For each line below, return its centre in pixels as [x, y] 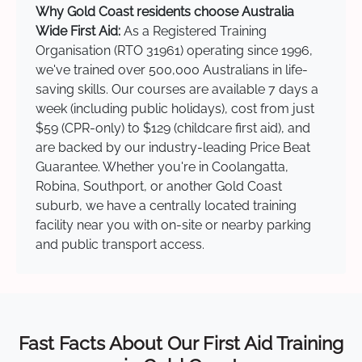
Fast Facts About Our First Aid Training [181, 343]
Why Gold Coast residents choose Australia [165, 12]
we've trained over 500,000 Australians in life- [172, 70]
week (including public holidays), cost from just [175, 109]
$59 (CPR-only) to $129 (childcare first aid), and [173, 128]
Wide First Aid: [78, 32]
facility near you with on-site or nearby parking [173, 225]
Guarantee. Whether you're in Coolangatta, [162, 167]
